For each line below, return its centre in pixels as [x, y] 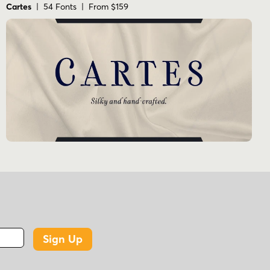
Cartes [19, 7]
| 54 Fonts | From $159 [80, 7]
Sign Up [62, 239]
